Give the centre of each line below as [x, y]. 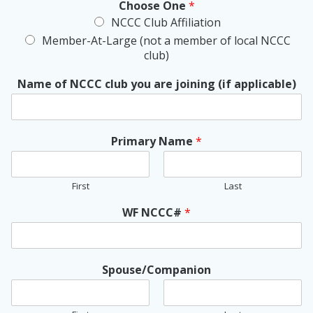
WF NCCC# [153, 213]
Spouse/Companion [156, 270]
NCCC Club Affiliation [166, 23]
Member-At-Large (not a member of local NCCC [166, 41]
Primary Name [153, 141]
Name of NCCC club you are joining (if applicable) [156, 84]
